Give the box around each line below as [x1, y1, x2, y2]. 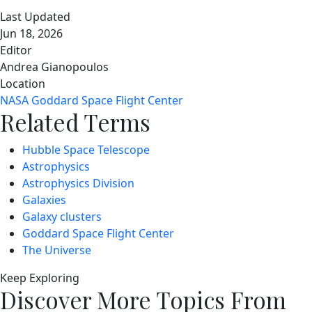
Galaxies [22, 192, 66, 208]
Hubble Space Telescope [22, 142, 150, 157]
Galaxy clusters [22, 209, 102, 224]
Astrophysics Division [22, 175, 134, 191]
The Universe [22, 242, 91, 258]
